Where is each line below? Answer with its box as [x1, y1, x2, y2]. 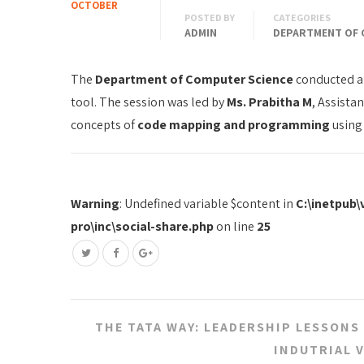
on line [214, 218, 257, 236]
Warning [71, 195, 119, 213]
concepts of [71, 116, 137, 134]
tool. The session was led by [71, 93, 227, 111]
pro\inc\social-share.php [71, 218, 214, 236]
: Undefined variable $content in [119, 195, 296, 213]
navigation [70, 331, 154, 353]
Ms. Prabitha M [227, 93, 312, 111]
